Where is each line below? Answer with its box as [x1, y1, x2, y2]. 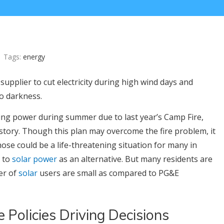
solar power [12, 153, 57, 164]
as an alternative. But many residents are [57, 153, 212, 164]
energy [23, 52, 45, 61]
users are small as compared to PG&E [37, 167, 179, 178]
